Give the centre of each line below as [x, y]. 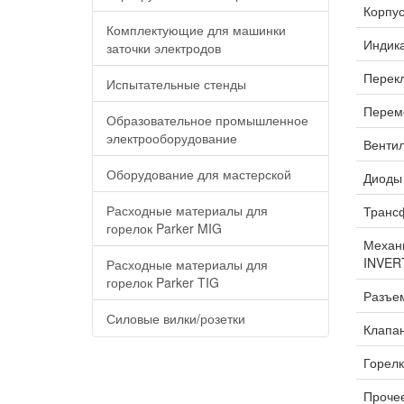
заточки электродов [164, 48]
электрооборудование [172, 138]
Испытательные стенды [176, 84]
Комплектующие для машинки [196, 30]
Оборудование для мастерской [199, 174]
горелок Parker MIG [164, 228]
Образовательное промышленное [207, 120]
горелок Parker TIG [163, 282]
